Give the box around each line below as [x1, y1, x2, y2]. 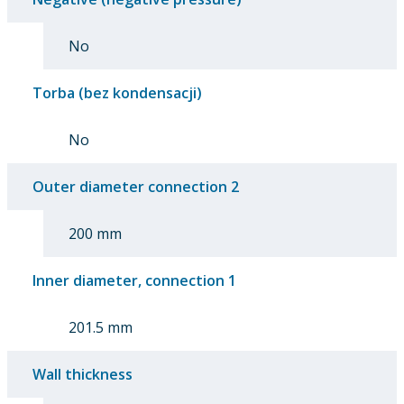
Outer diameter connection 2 [32, 176, 239, 197]
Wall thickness [32, 363, 133, 384]
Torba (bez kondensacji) [32, 82, 202, 103]
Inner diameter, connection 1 [32, 270, 236, 290]
